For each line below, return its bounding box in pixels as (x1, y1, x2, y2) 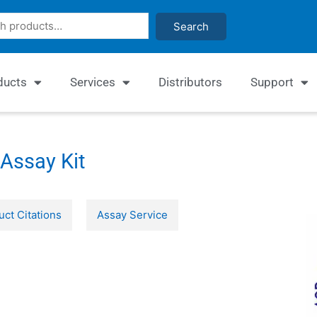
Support (250, 75, 294, 90)
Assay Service (97, 208, 168, 222)
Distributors (158, 75, 222, 90)
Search (173, 20, 209, 33)
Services (69, 75, 115, 90)
